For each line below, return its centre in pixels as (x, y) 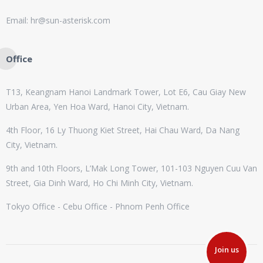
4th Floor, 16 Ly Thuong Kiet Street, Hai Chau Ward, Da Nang (123, 130)
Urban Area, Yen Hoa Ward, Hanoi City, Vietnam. (97, 106)
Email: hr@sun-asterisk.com (58, 20)
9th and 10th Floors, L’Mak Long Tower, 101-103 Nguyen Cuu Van (131, 168)
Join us (227, 249)
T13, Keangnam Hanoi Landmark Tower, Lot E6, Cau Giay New (126, 92)
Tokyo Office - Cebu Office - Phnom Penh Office (98, 206)
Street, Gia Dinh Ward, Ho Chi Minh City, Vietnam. (100, 183)
